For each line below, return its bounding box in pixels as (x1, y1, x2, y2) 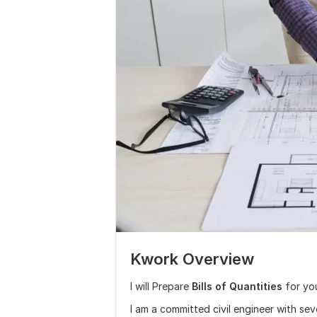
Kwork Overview (130, 250, 254, 268)
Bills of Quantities (192, 280, 285, 292)
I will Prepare (130, 280, 192, 292)
